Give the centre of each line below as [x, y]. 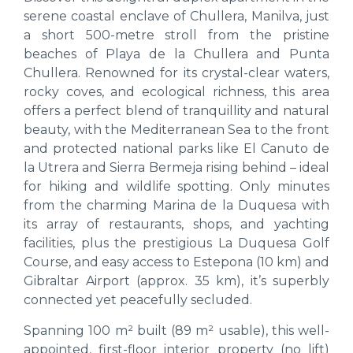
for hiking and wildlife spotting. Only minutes [176, 187]
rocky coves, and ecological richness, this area [176, 92]
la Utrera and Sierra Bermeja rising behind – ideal [176, 168]
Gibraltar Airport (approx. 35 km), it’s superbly [176, 281]
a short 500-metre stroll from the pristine [176, 35]
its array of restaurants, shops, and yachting [176, 225]
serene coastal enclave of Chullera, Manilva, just [176, 17]
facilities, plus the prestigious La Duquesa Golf [176, 243]
